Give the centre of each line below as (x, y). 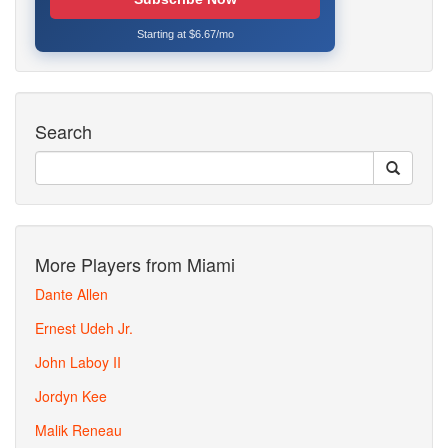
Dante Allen (71, 294)
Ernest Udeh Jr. (84, 328)
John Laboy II (78, 362)
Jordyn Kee (71, 396)
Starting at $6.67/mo (185, 34)
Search (63, 131)
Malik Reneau (78, 430)
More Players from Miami (135, 264)
